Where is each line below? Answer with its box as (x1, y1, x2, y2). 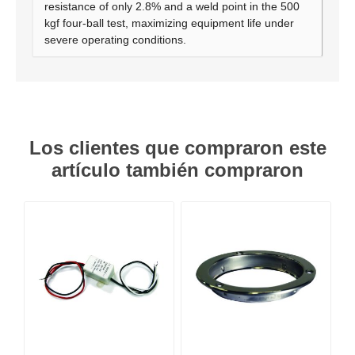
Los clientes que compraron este (29, 137, 326, 158)
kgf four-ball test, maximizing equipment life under (44, 17, 294, 29)
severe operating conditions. (44, 33, 186, 46)
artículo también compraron (52, 159, 303, 181)
